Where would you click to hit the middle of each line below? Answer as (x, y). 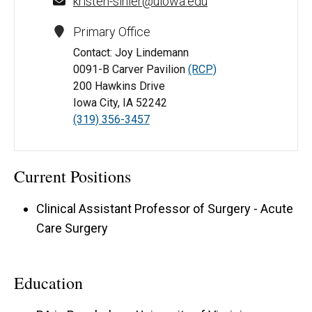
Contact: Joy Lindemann (131, 52)
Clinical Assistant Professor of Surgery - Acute (165, 208)
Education (48, 283)
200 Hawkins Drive (119, 86)
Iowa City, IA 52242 (120, 102)
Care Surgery (72, 228)
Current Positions (72, 176)
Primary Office (112, 31)
